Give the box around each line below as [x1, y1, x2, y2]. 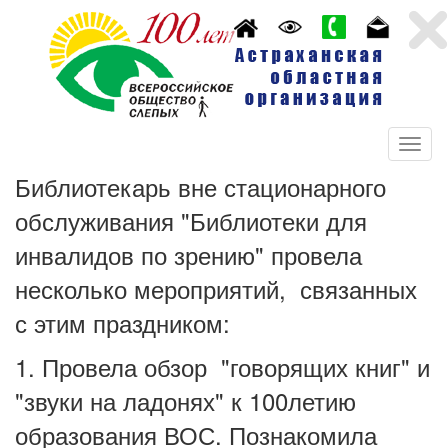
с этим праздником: [15, 305, 230, 340]
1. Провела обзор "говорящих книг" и [15, 349, 430, 384]
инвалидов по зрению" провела [15, 237, 362, 272]
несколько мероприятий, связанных [15, 271, 417, 306]
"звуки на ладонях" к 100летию [15, 383, 356, 418]
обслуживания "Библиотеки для [15, 203, 367, 238]
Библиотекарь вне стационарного [15, 169, 386, 204]
